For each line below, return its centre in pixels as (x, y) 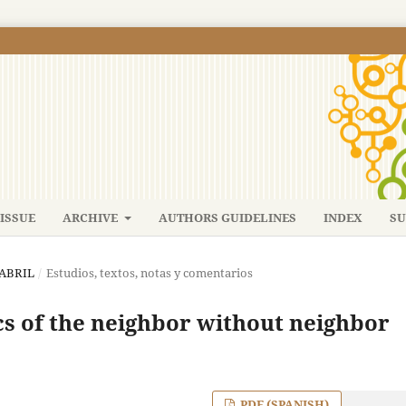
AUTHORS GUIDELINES (227, 217)
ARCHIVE (92, 217)
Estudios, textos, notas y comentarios (149, 272)
